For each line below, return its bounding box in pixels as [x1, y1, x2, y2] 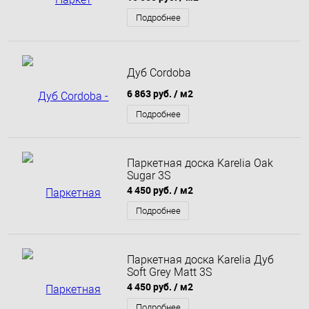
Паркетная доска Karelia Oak [127, 157, 273, 170]
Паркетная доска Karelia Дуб [127, 253, 274, 267]
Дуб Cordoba [127, 66, 191, 80]
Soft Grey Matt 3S [127, 266, 212, 279]
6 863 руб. [127, 87, 174, 101]
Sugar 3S [127, 169, 170, 183]
